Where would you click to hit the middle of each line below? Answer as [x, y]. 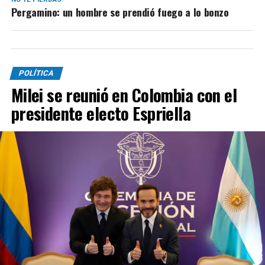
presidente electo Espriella [101, 113]
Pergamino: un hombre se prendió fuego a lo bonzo [120, 12]
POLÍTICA [36, 73]
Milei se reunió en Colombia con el [124, 95]
